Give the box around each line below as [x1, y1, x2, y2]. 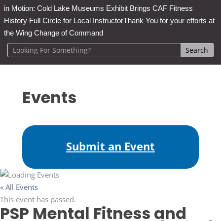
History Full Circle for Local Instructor [4, 16, 123, 25]
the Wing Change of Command [4, 29, 103, 37]
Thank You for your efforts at [123, 16, 215, 25]
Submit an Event [66, 139, 155, 154]
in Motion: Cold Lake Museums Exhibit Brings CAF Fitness [4, 4, 193, 12]
